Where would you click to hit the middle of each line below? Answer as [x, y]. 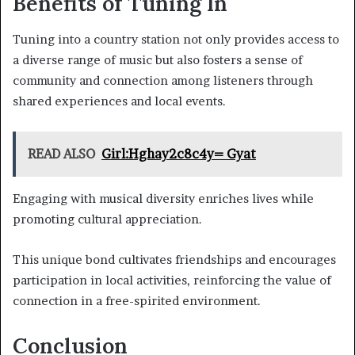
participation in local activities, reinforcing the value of [172, 280]
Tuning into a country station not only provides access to [176, 39]
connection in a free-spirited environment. [137, 300]
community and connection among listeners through [163, 80]
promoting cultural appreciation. [107, 219]
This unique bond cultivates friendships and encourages [174, 259]
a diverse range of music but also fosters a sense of [158, 59]
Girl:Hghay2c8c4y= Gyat [179, 153]
